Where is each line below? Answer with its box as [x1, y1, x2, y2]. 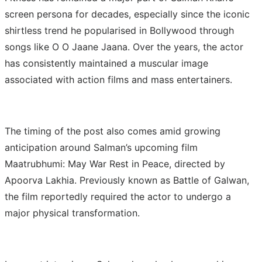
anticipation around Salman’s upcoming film [5, 141, 198, 153]
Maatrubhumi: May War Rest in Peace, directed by [5, 157, 225, 170]
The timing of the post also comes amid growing [5, 125, 220, 137]
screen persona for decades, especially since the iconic [5, 8, 250, 20]
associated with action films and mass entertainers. [5, 73, 232, 85]
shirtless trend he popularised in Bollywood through [5, 24, 234, 36]
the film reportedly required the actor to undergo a [5, 190, 231, 202]
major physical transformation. [5, 206, 140, 219]
